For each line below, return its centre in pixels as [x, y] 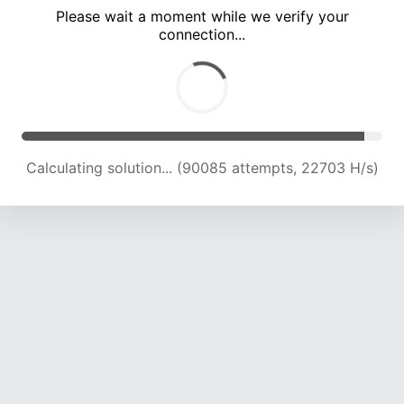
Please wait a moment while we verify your [202, 17]
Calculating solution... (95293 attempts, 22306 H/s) [202, 168]
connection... [202, 35]
